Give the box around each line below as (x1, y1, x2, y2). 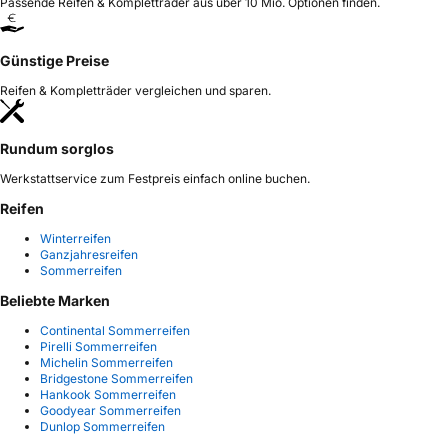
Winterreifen (40, 230, 111, 246)
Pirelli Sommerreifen (40, 338, 157, 354)
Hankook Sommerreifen (40, 386, 176, 402)
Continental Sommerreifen (40, 322, 190, 338)
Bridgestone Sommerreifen (40, 370, 193, 386)
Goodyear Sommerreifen (40, 402, 181, 418)
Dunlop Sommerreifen (40, 418, 165, 434)
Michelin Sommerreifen (40, 354, 173, 370)
